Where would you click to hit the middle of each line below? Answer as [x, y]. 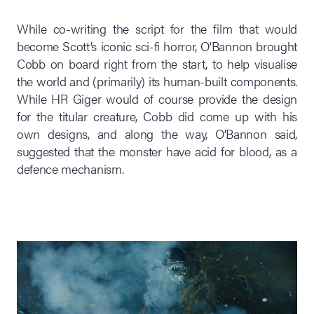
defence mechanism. [70, 169]
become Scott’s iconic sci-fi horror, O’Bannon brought [157, 46]
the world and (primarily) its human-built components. [157, 81]
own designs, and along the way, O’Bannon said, [157, 134]
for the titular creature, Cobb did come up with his [157, 116]
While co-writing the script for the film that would [157, 28]
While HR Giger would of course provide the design [157, 98]
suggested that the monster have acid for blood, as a [157, 151]
